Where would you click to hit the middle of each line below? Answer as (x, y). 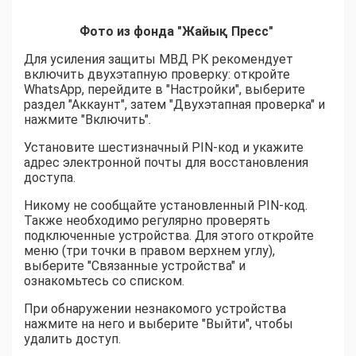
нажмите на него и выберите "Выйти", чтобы (159, 324)
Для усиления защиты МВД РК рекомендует (159, 60)
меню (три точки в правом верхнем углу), (149, 251)
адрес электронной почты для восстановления (166, 163)
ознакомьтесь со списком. (104, 281)
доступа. (50, 178)
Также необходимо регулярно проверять (147, 221)
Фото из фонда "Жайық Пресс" (178, 32)
